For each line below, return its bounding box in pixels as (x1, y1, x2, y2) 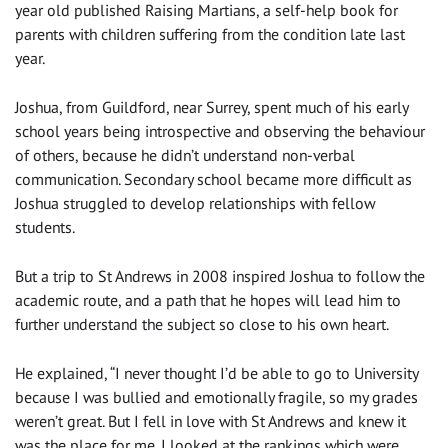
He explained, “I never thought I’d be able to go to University (15, 363, 418, 384)
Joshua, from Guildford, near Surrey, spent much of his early (15, 97, 408, 118)
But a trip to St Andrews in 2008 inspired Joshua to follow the (15, 266, 425, 287)
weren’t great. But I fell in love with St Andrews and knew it (15, 411, 406, 432)
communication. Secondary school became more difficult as (15, 169, 412, 190)
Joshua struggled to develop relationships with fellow (15, 193, 375, 214)
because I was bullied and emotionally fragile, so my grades (15, 387, 418, 408)
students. (15, 217, 75, 238)
